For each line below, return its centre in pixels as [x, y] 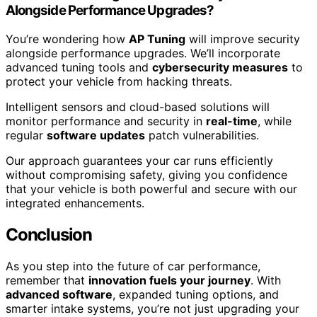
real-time [232, 121]
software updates [96, 135]
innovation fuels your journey [169, 280]
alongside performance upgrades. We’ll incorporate [143, 53]
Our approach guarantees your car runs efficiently [139, 161]
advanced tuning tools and [79, 67]
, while [275, 121]
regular [26, 135]
